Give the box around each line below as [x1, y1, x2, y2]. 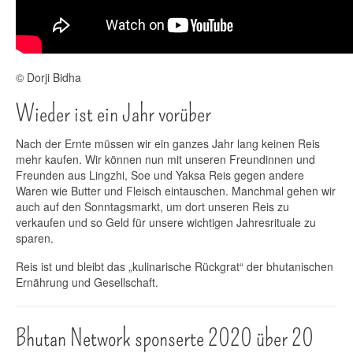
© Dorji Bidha [16, 69, 81, 86]
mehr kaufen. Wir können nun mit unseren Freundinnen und [16, 151, 315, 168]
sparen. [16, 230, 54, 247]
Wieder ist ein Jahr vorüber [16, 99, 211, 128]
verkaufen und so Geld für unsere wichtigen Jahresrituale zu [16, 214, 316, 231]
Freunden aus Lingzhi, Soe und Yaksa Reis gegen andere [16, 167, 304, 184]
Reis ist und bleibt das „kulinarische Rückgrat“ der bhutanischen [16, 258, 333, 275]
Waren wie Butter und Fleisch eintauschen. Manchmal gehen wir [16, 183, 336, 199]
